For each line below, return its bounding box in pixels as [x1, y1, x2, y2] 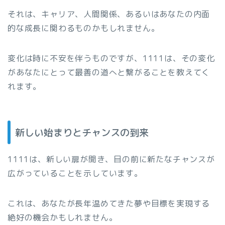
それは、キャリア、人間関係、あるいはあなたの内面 [8, 8, 210, 20]
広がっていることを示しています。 [8, 168, 143, 179]
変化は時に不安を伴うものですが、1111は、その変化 [8, 52, 215, 64]
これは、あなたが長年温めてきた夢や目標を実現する [8, 198, 210, 209]
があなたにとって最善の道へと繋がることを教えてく [8, 66, 210, 78]
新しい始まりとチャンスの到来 [15, 126, 149, 140]
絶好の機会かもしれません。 [8, 212, 118, 223]
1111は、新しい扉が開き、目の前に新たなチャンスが [8, 154, 215, 165]
